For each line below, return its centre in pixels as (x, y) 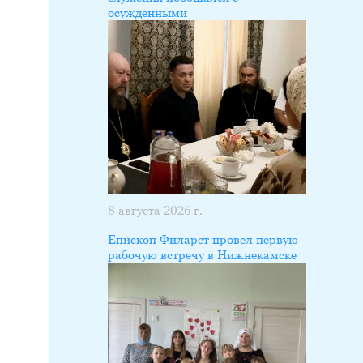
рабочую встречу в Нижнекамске (202, 255)
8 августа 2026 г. (155, 211)
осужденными (147, 12)
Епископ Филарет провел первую (203, 240)
